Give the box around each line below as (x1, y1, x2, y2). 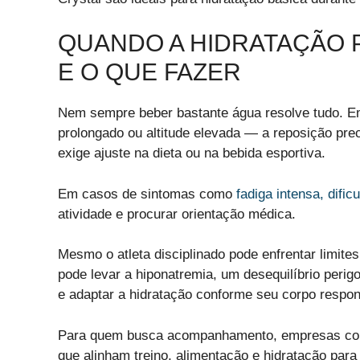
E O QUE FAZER (58, 59, 241, 86)
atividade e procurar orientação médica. (58, 206, 296, 222)
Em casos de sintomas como (58, 186, 236, 202)
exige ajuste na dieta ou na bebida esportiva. (58, 145, 325, 162)
